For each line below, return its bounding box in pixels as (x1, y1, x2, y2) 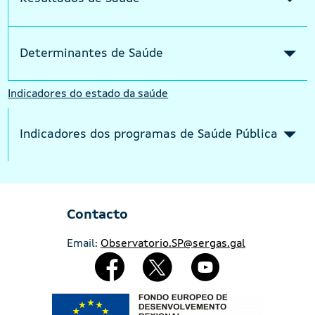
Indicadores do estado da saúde (8, 89, 169, 101)
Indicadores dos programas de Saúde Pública (20, 127, 278, 141)
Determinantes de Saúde (20, 46, 164, 60)
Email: (67, 238, 101, 250)
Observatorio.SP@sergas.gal (101, 238, 245, 250)
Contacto (67, 208, 128, 223)
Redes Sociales (85, 252, 197, 269)
